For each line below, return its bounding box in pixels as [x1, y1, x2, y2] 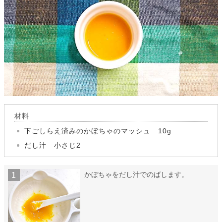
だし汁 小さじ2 [24, 141, 81, 150]
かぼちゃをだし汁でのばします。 [84, 170, 188, 179]
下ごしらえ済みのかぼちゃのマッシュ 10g [24, 127, 171, 135]
